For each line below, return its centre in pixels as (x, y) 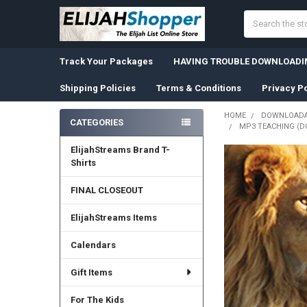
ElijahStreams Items (113, 217)
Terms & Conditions (198, 88)
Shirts (83, 162)
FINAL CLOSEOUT (107, 190)
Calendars (93, 245)
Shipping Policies (97, 88)
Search (258, 16)
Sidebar (82, 136)
